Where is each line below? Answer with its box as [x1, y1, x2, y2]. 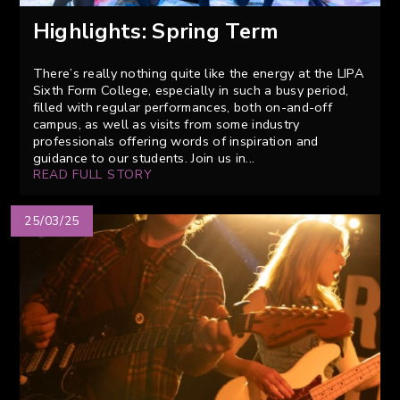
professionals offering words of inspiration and [32, 132, 319, 151]
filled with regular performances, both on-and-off [32, 98, 333, 117]
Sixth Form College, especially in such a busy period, [32, 81, 349, 100]
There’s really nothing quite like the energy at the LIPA [32, 64, 365, 83]
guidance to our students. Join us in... [32, 149, 255, 168]
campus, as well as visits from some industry [32, 115, 300, 134]
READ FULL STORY [32, 166, 153, 184]
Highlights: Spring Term [32, 17, 279, 46]
